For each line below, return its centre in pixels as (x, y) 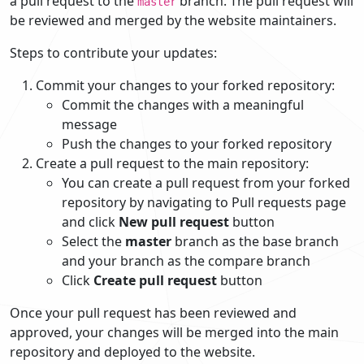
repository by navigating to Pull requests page (204, 202)
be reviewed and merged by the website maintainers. (173, 20)
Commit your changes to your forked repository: (185, 85)
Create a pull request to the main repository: (172, 163)
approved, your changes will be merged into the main (174, 332)
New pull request (174, 221)
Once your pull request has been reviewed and (153, 312)
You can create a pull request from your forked (206, 182)
